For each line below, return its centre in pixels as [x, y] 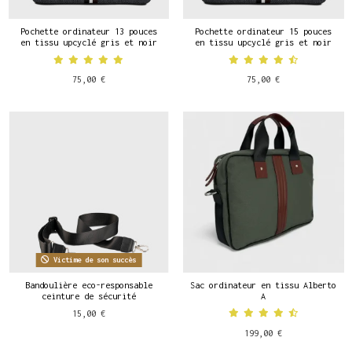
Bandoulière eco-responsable [88, 284]
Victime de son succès [93, 260]
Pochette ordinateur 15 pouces [264, 31]
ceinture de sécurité [88, 295]
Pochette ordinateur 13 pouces [88, 31]
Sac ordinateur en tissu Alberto [264, 284]
